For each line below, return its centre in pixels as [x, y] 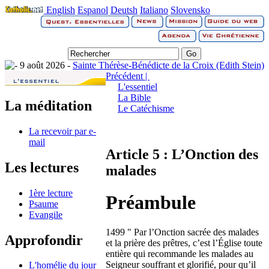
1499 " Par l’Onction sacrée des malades [182, 232]
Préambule [151, 203]
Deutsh [124, 10]
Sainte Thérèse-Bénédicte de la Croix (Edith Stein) [168, 65]
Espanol [93, 10]
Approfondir [44, 240]
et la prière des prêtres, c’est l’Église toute [184, 243]
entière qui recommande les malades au [180, 253]
